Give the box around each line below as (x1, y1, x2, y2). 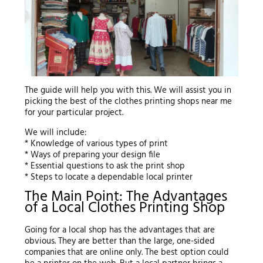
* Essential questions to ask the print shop (24, 159, 185, 174)
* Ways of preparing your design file (24, 148, 160, 163)
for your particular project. (24, 106, 123, 120)
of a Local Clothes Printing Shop (24, 197, 225, 221)
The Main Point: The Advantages (24, 186, 227, 210)
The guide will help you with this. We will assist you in (24, 83, 231, 98)
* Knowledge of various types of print (24, 137, 168, 151)
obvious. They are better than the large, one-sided (24, 234, 215, 248)
